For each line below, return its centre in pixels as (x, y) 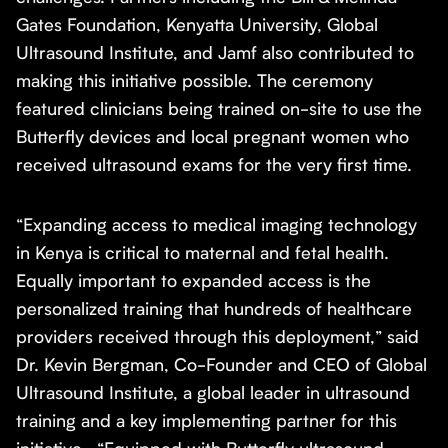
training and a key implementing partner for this (206, 420)
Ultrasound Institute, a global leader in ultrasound (213, 392)
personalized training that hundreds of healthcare (214, 308)
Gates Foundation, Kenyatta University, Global (197, 24)
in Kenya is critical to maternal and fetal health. (202, 252)
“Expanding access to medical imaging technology (216, 224)
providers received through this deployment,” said (217, 336)
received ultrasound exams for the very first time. (216, 164)
